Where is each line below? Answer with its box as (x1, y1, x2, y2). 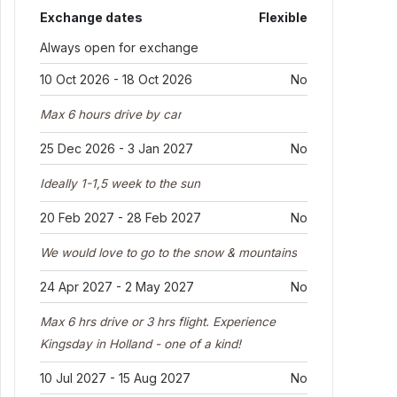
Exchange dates (40, 10, 143, 25)
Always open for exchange (40, 40, 198, 55)
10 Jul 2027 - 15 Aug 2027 (40, 370, 191, 385)
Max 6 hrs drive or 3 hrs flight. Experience (40, 315, 276, 329)
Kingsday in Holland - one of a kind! (40, 337, 241, 351)
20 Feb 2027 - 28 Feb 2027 (40, 210, 201, 225)
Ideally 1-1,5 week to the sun (40, 176, 200, 191)
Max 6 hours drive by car (40, 107, 182, 121)
